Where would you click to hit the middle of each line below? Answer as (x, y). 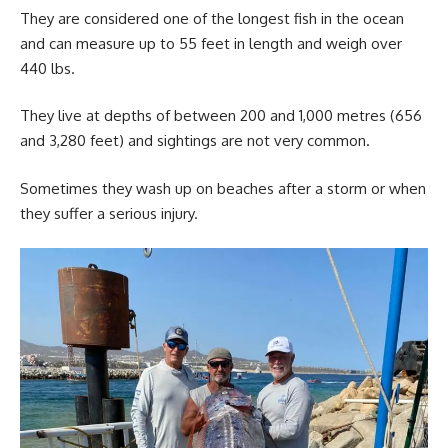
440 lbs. (47, 68)
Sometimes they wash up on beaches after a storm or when (223, 188)
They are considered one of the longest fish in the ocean (212, 18)
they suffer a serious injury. (109, 213)
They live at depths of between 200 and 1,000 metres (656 (221, 116)
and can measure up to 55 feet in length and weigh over (211, 43)
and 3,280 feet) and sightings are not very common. (195, 141)
